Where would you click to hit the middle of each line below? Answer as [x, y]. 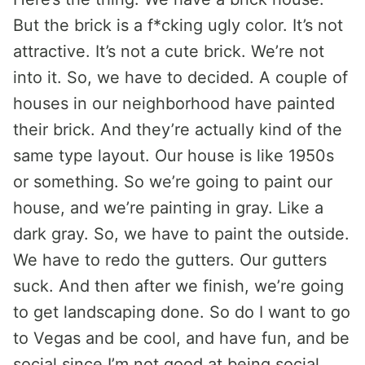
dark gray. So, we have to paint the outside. [181, 234]
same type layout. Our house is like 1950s [174, 156]
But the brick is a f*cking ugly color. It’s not [178, 25]
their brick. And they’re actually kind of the [178, 130]
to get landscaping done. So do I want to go [182, 312]
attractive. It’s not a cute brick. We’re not [169, 51]
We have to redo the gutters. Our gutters [170, 260]
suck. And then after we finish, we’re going [178, 286]
